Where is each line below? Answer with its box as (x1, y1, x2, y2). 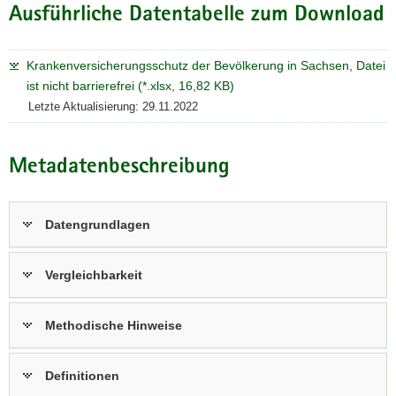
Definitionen (45, 368, 119, 383)
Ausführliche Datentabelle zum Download (9, 4, 385, 27)
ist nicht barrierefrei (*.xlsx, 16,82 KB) (27, 79, 234, 94)
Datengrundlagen (45, 217, 150, 232)
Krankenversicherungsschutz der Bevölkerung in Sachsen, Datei (27, 58, 385, 73)
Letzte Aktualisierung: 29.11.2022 (28, 100, 198, 114)
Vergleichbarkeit (45, 267, 142, 282)
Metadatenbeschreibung (9, 156, 230, 179)
